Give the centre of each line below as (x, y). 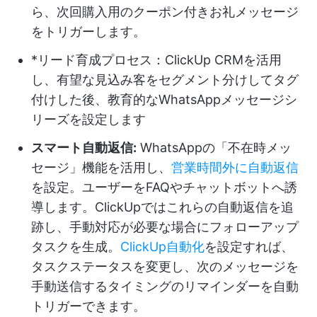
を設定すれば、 (249, 247)
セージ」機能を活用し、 (101, 168)
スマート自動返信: (84, 148)
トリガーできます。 (88, 306)
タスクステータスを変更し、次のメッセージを (165, 267)
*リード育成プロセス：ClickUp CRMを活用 (156, 60)
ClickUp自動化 (162, 247)
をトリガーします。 (88, 32)
